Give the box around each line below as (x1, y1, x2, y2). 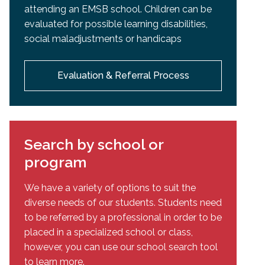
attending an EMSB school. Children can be (24, 3, 212, 15)
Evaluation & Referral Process (57, 69, 189, 81)
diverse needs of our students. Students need (24, 196, 222, 208)
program (24, 153, 87, 171)
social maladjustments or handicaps (24, 33, 182, 44)
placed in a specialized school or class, (24, 226, 193, 238)
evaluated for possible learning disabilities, (24, 18, 208, 30)
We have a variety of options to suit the (24, 182, 196, 193)
